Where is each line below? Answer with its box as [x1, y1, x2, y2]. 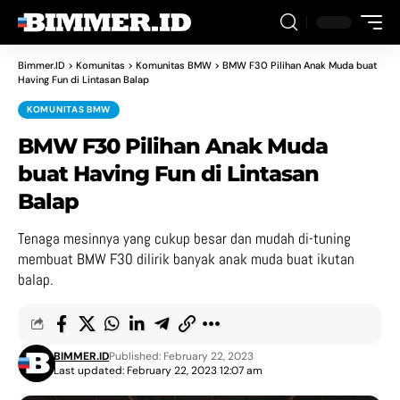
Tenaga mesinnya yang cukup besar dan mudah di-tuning [18, 229, 351, 248]
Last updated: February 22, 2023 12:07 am [54, 363, 263, 378]
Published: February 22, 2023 [109, 349, 254, 363]
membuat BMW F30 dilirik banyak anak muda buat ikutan [18, 249, 354, 269]
